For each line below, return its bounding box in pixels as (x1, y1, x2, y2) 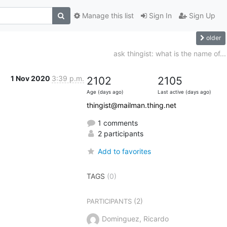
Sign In (146, 11, 172, 20)
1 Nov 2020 (10, 73, 52, 83)
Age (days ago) (86, 89, 124, 95)
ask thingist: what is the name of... (113, 49, 226, 58)
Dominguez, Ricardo (101, 214, 169, 223)
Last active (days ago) (157, 89, 211, 95)
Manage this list (80, 11, 134, 20)
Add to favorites (97, 146, 151, 156)
